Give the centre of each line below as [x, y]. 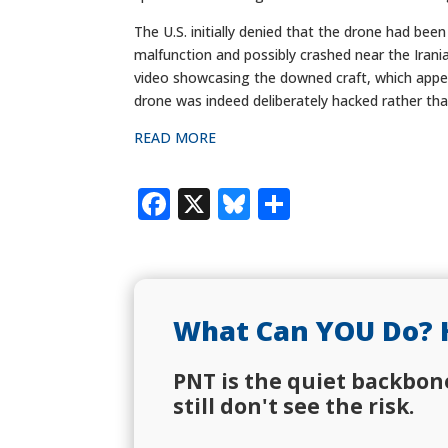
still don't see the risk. [293, 405]
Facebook [244, 204]
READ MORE [175, 138]
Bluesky [311, 204]
